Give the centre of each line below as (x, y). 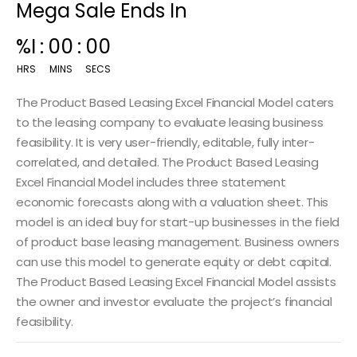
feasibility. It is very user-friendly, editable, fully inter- (165, 141)
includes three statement (211, 181)
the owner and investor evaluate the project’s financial (174, 301)
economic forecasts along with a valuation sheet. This (173, 201)
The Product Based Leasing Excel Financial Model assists (176, 281)
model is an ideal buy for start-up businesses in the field (178, 221)
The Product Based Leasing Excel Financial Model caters (175, 102)
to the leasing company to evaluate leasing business (170, 122)
